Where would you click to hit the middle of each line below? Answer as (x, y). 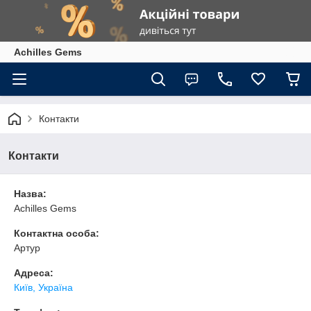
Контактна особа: (57, 233)
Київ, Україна (43, 287)
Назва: (30, 194)
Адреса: (34, 273)
